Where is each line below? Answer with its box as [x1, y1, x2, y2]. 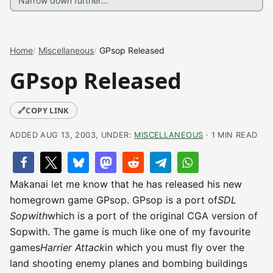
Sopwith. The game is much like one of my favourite [10, 225, 250, 238]
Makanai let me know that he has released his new [10, 178, 242, 190]
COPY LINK [26, 105, 69, 116]
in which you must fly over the [105, 241, 244, 253]
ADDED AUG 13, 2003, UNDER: [10, 130, 135, 140]
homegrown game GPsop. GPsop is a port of [10, 194, 218, 206]
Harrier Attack [40, 241, 105, 253]
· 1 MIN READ [203, 130, 258, 140]
